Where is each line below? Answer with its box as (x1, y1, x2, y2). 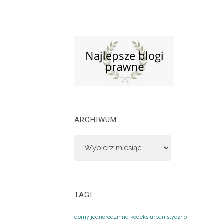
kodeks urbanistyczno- (130, 213, 190, 220)
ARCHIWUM (74, 115, 117, 124)
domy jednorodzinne (74, 213, 129, 220)
